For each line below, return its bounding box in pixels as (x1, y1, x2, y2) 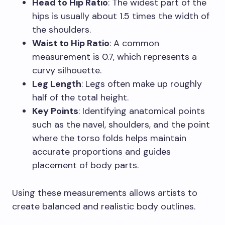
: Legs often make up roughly (81, 77, 202, 90)
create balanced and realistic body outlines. (12, 200, 195, 212)
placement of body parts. (32, 159, 139, 171)
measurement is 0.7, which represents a (32, 50, 197, 63)
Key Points (32, 104, 78, 117)
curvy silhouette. (32, 64, 101, 76)
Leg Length (32, 77, 81, 90)
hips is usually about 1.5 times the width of (32, 10, 209, 22)
